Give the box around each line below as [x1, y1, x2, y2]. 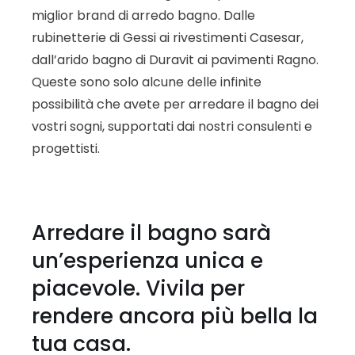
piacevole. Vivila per [32, 273, 245, 303]
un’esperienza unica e [32, 246, 263, 276]
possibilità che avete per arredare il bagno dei [32, 94, 319, 113]
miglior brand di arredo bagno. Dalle [32, 6, 255, 25]
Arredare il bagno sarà [32, 218, 271, 248]
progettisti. [32, 139, 100, 158]
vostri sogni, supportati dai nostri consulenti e [32, 116, 312, 136]
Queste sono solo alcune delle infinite [32, 72, 261, 91]
